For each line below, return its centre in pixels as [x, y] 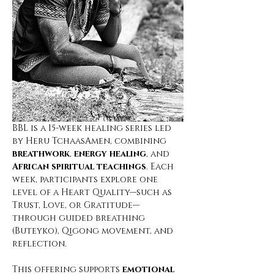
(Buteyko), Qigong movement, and [94, 231]
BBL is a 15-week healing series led [93, 128]
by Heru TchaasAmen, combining [91, 141]
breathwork [41, 154]
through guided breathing [80, 218]
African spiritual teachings [79, 167]
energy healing [110, 154]
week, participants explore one [86, 180]
